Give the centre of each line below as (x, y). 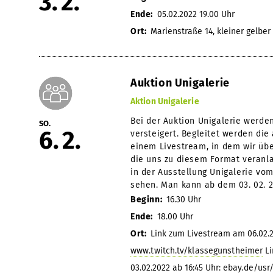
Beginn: (147, 199)
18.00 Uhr (175, 216)
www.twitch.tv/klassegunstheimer (197, 250)
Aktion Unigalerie (165, 101)
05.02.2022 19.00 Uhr (196, 14)
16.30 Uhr (183, 199)
